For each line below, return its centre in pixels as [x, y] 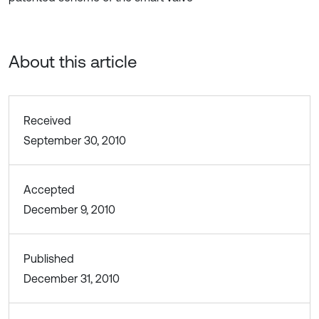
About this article [73, 62]
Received [47, 120]
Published [49, 258]
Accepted [49, 189]
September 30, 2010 [75, 140]
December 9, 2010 [69, 209]
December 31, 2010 [72, 278]
